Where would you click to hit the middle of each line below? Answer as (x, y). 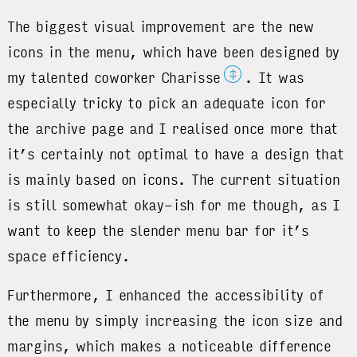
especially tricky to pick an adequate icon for (167, 104)
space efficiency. (69, 257)
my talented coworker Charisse (114, 78)
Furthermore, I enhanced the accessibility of (166, 295)
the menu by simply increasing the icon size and (175, 321)
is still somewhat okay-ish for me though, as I (174, 206)
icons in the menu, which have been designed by (174, 53)
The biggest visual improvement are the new (161, 27)
